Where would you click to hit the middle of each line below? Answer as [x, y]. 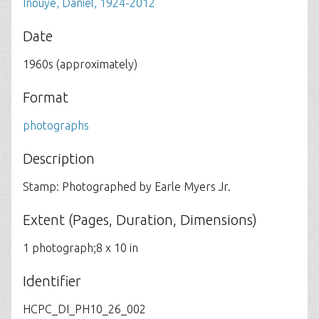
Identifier [52, 281]
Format [46, 97]
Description [59, 158]
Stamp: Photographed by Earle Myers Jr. [127, 187]
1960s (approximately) [80, 64]
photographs [56, 125]
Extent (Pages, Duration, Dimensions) [140, 220]
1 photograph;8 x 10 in [80, 248]
